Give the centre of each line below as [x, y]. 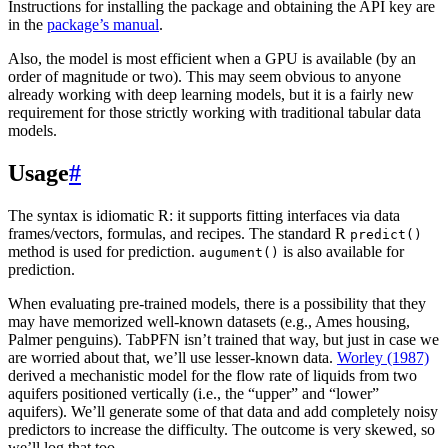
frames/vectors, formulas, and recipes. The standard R [179, 234]
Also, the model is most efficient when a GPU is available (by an [212, 59]
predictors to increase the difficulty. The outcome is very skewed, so [221, 430]
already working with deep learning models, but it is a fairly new [211, 95]
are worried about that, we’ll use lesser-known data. [172, 358]
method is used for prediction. [103, 252]
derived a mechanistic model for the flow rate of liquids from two [212, 376]
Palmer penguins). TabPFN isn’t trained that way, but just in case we [223, 340]
